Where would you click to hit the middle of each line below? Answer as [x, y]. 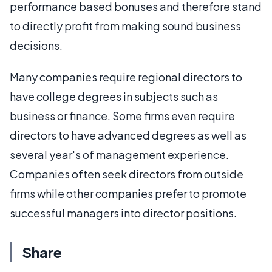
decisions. [36, 45]
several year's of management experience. [119, 154]
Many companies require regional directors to [126, 76]
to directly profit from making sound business [125, 25]
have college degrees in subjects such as [114, 96]
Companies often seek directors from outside [127, 174]
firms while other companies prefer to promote [128, 193]
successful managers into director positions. [123, 212]
